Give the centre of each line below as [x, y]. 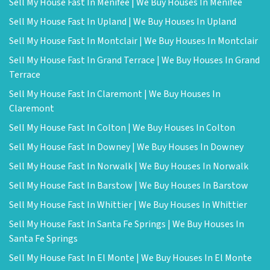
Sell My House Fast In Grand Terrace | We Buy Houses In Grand [134, 60]
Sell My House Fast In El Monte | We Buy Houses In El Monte [130, 258]
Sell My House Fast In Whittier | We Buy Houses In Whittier [128, 205]
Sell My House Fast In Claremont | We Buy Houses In [115, 94]
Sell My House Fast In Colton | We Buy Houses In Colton [122, 128]
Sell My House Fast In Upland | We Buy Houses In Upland [123, 22]
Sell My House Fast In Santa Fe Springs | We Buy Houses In [127, 224]
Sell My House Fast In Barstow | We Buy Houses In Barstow [129, 186]
